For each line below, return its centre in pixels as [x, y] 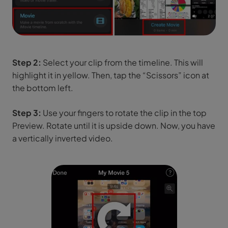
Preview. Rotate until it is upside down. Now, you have [114, 125]
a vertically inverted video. [63, 138]
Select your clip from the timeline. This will [122, 62]
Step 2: [27, 62]
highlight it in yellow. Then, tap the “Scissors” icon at [111, 75]
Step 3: [27, 112]
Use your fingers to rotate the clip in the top [124, 112]
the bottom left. [43, 88]
